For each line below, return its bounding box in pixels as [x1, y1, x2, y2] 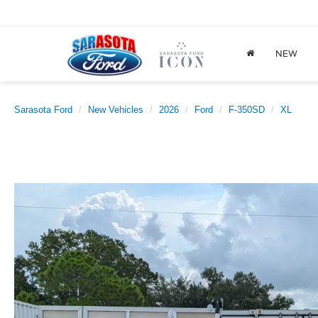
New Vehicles [88, 104, 143, 115]
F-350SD [229, 104, 265, 115]
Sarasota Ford [14, 104, 72, 115]
